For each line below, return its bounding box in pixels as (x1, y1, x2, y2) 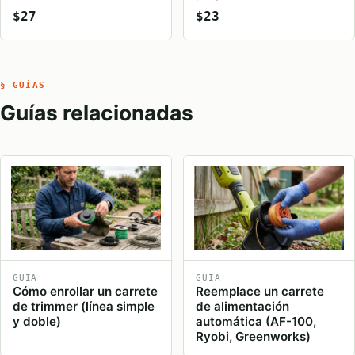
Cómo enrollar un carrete (13, 283, 158, 299)
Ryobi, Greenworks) (196, 328, 311, 344)
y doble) (13, 313, 62, 329)
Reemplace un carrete (196, 283, 325, 299)
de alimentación (196, 298, 290, 314)
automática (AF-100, (196, 313, 317, 329)
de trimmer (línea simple (13, 298, 155, 314)
